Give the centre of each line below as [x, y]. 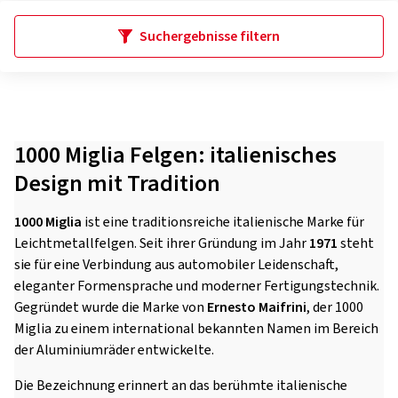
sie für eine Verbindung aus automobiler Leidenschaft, [176, 265]
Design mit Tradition [117, 183]
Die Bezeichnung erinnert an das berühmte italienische [181, 386]
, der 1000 [335, 307]
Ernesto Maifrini [257, 307]
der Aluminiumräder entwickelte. [114, 350]
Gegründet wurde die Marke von [111, 307]
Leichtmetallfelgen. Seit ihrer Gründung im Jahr [162, 243]
